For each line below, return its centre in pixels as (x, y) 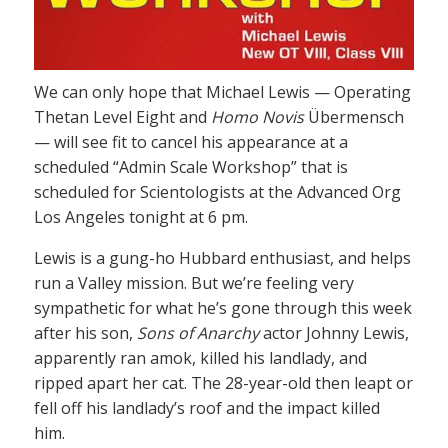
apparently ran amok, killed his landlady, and (200, 358)
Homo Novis (257, 117)
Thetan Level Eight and (122, 117)
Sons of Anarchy (198, 333)
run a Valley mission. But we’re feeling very (194, 283)
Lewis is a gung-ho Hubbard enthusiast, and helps (222, 258)
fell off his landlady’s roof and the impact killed (207, 408)
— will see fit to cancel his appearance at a (191, 142)
